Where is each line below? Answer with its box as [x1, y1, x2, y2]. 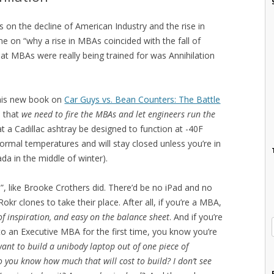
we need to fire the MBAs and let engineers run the [21, 108, 216, 120]
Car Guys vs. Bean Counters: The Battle [64, 93, 221, 105]
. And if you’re [169, 210, 223, 223]
